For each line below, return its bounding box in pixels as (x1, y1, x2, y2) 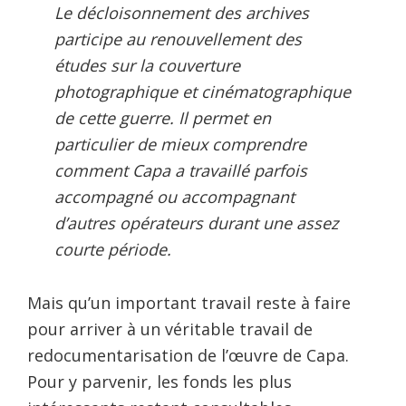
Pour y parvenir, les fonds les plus (27, 370, 292, 392)
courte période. (54, 237, 171, 260)
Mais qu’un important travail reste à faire (27, 291, 351, 314)
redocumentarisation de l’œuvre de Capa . (27, 343, 349, 366)
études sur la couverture (54, 53, 240, 76)
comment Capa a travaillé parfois (54, 159, 307, 181)
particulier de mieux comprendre (54, 132, 306, 155)
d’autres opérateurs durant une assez (54, 211, 338, 234)
